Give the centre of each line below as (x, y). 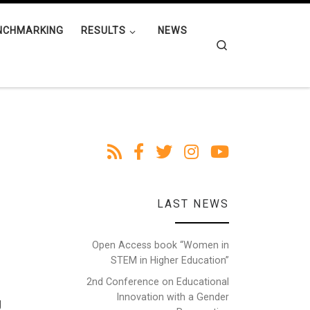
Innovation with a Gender (173, 297)
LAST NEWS (193, 203)
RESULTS (103, 31)
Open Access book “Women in (161, 245)
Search (244, 44)
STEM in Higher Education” (170, 260)
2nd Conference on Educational (158, 281)
